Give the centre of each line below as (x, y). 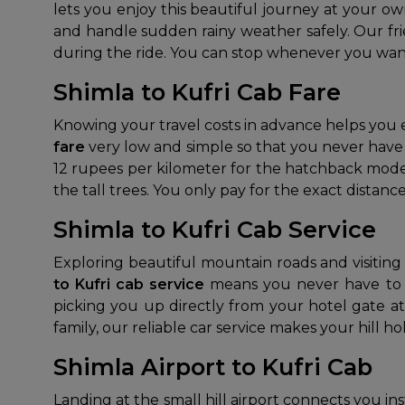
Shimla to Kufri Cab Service (215, 229)
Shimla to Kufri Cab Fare (197, 92)
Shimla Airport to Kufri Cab (213, 367)
